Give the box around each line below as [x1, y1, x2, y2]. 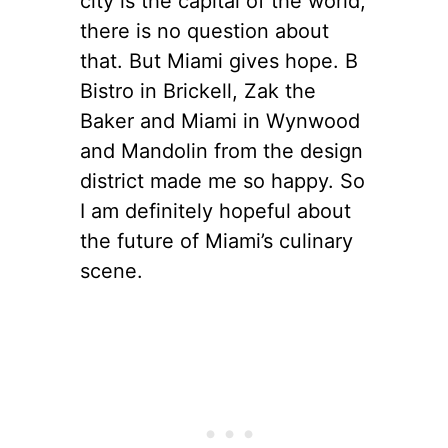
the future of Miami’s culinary [80, 228, 353, 253]
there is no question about [80, 18, 329, 43]
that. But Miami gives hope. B [80, 48, 358, 73]
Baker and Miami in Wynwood [80, 108, 360, 133]
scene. [80, 258, 143, 283]
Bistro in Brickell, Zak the [80, 78, 316, 103]
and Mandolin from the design [80, 138, 363, 163]
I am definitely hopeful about [80, 198, 351, 223]
